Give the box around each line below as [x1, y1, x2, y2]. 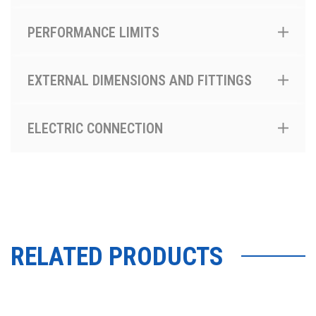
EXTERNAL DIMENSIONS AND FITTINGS [28, 71, 252, 89]
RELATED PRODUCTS [11, 241, 224, 272]
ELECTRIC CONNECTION [28, 119, 163, 137]
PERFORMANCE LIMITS [28, 23, 159, 41]
